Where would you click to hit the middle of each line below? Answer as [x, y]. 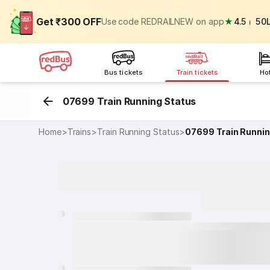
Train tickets [197, 72]
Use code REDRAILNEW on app [162, 21]
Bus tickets [124, 72]
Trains [79, 132]
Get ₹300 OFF [69, 22]
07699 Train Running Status [129, 101]
